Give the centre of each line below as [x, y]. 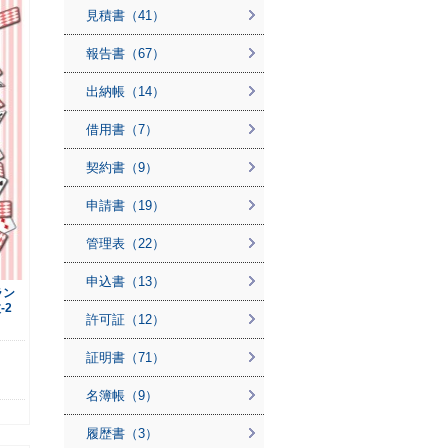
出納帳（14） [125, 91]
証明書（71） [125, 357]
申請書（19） [125, 205]
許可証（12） [125, 319]
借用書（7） [122, 129]
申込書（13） [125, 281]
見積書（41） [125, 15]
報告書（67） [125, 53]
